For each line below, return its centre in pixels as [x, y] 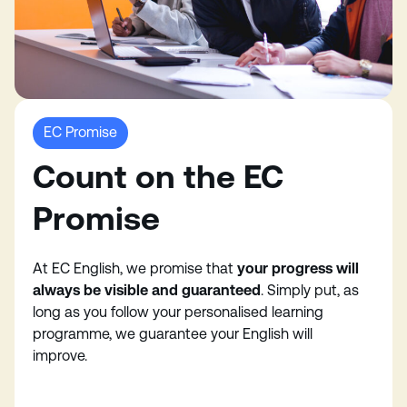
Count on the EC [158, 177]
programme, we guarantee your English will [173, 334]
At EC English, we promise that [135, 268]
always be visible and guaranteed [147, 290]
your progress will [298, 268]
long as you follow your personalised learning [178, 312]
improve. [64, 356]
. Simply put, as [310, 290]
